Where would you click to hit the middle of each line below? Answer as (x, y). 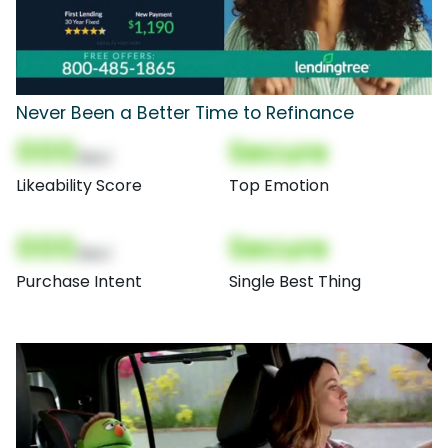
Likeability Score (79, 185)
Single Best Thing (295, 281)
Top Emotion (279, 185)
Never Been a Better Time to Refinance (185, 112)
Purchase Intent (79, 281)
